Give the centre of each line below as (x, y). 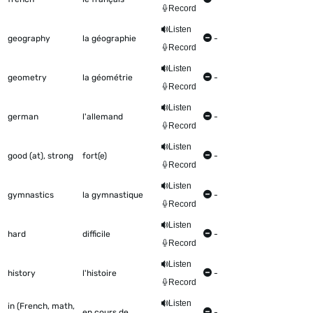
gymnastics (31, 195)
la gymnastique (113, 195)
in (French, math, (41, 306)
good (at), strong (41, 156)
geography (29, 39)
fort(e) (95, 156)
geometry (27, 78)
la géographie (109, 39)
